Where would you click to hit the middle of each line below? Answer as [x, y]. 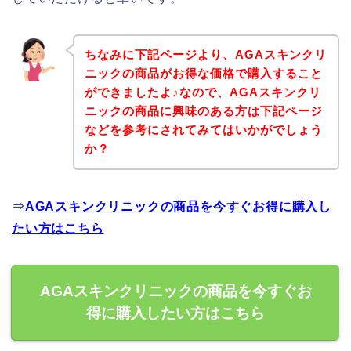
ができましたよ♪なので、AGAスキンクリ [203, 92]
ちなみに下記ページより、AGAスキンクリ [205, 55]
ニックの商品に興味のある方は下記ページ [203, 111]
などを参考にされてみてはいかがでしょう [203, 130]
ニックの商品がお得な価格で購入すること [203, 74]
